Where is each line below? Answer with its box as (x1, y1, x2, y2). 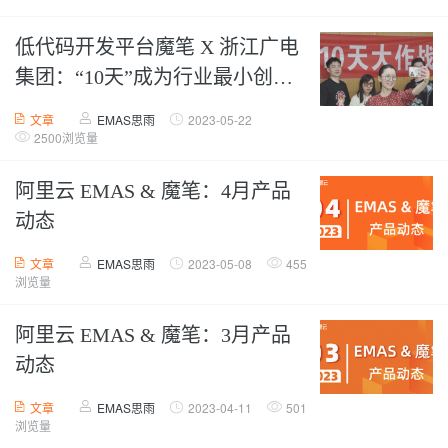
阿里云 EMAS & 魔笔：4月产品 (15, 180, 291, 202)
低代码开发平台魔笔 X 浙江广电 (15, 36, 299, 58)
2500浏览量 (34, 129, 98, 146)
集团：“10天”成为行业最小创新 (15, 66, 293, 88)
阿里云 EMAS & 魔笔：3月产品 (15, 324, 291, 346)
